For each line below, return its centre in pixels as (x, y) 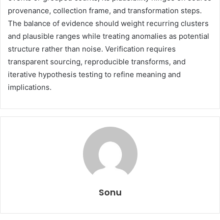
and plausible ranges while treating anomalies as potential (109, 36)
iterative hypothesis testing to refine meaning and (94, 75)
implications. (30, 87)
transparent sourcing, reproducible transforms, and (97, 62)
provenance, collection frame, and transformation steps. (105, 11)
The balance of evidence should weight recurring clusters (108, 24)
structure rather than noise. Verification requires (92, 49)
